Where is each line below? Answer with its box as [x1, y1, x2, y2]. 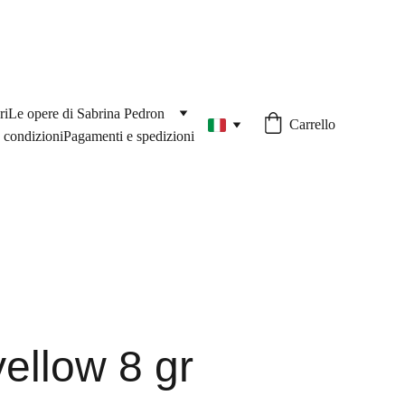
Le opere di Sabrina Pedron [8, 106, 165, 121]
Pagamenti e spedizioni [63, 128, 194, 144]
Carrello [289, 117, 335, 132]
